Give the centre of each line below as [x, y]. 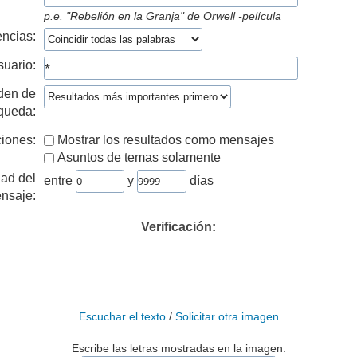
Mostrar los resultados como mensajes [166, 139]
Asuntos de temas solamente [139, 157]
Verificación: [178, 226]
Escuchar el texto [122, 316]
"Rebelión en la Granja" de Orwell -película [172, 16]
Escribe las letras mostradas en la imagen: [178, 348]
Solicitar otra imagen [227, 316]
